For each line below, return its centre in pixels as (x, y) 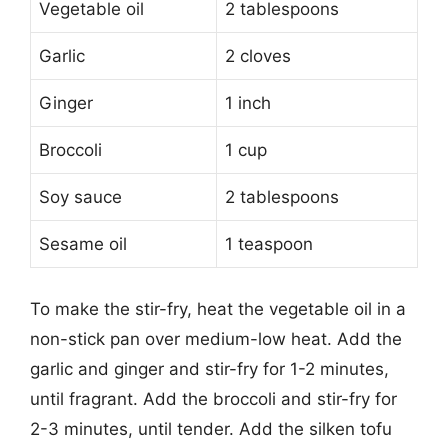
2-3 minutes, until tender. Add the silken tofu (211, 428)
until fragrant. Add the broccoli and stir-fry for (213, 398)
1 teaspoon (269, 244)
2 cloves (258, 56)
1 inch (248, 103)
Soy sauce (80, 197)
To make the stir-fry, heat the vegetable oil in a (218, 308)
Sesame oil (83, 244)
